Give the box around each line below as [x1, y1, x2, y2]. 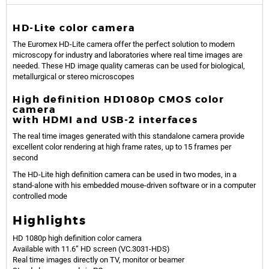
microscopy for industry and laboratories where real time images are [13, 50, 243, 60]
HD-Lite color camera [13, 22, 135, 35]
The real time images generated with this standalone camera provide [13, 131, 244, 141]
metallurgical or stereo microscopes [13, 72, 136, 82]
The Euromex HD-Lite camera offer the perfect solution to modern [13, 40, 235, 49]
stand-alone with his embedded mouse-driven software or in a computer [13, 181, 256, 190]
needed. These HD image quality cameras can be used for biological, [13, 61, 245, 71]
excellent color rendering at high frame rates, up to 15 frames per [13, 142, 231, 152]
